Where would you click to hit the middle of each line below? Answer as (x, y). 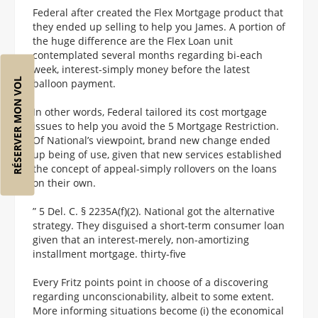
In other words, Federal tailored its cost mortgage (150, 111)
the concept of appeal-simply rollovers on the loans (155, 168)
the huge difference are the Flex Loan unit (133, 40)
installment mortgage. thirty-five (109, 253)
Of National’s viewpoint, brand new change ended (152, 140)
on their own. (64, 182)
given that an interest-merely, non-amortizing (141, 239)
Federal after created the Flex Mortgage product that (158, 12)
